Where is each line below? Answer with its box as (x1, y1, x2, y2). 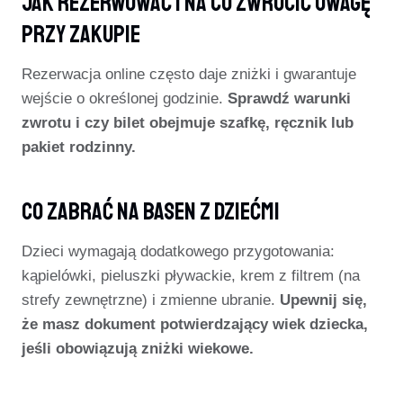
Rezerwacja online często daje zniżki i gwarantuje (22, 66, 356, 83)
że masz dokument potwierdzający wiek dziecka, (22, 316, 368, 333)
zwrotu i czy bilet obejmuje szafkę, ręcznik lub (22, 114, 354, 131)
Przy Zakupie (22, 18, 140, 49)
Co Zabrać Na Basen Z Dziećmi (22, 195, 280, 227)
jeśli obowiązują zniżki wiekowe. (22, 340, 254, 357)
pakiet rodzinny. (22, 139, 136, 156)
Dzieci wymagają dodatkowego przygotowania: (22, 243, 335, 260)
